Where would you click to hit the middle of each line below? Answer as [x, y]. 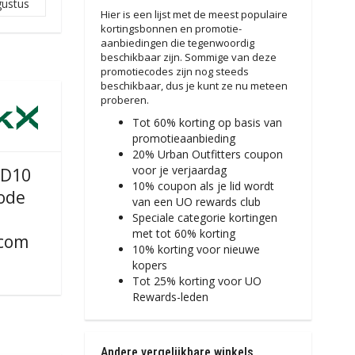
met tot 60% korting [183, 233]
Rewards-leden [170, 297]
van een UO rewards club [196, 202]
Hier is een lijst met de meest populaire [194, 14]
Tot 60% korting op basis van [207, 122]
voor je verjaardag [179, 170]
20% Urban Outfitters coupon [207, 154]
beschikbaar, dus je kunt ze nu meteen [194, 86]
